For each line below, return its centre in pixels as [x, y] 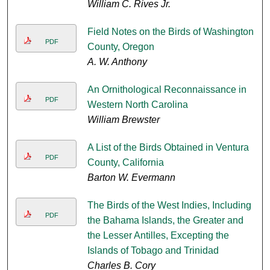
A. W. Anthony [117, 62]
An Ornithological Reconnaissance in [167, 90]
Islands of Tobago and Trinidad [153, 251]
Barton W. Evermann [131, 178]
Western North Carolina [137, 105]
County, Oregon [121, 47]
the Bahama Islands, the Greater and [165, 221]
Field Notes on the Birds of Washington [170, 32]
